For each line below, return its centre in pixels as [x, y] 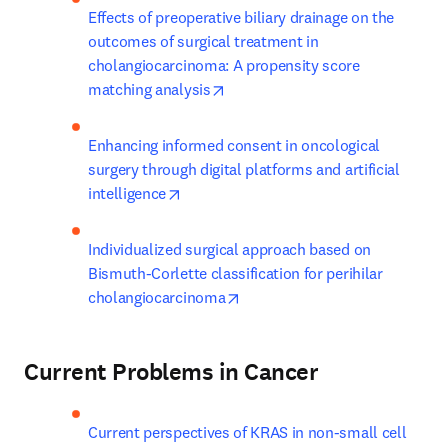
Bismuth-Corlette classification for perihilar [235, 273]
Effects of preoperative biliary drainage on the [241, 17]
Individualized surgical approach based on [229, 249]
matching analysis [149, 89]
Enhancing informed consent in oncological [234, 145]
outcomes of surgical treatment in [203, 41]
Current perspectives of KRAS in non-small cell [247, 432]
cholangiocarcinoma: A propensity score [224, 65]
